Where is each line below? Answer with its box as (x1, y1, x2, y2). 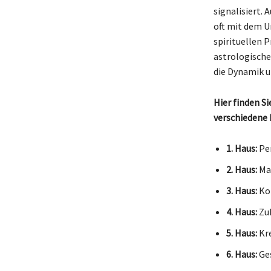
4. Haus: (226, 205, 257, 218)
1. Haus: (226, 142, 257, 154)
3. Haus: (226, 184, 257, 197)
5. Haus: (226, 226, 257, 239)
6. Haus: (226, 247, 257, 260)
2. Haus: (226, 163, 257, 175)
